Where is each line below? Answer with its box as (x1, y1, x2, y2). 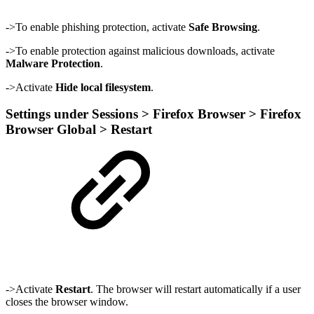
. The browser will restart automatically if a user (90, 283, 301, 296)
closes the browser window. (6, 296, 128, 308)
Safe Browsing (189, 20, 257, 33)
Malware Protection (6, 57, 100, 69)
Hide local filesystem (55, 81, 151, 93)
